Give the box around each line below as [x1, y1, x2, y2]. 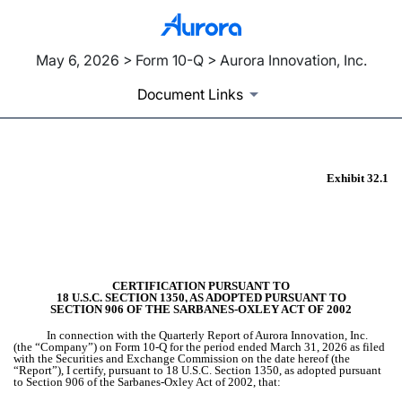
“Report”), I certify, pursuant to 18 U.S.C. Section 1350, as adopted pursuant [13, 363, 381, 378]
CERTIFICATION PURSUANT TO [112, 279, 290, 293]
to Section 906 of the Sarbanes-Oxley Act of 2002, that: [13, 375, 281, 389]
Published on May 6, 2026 [13, 214, 190, 232]
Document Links [137, 85, 243, 104]
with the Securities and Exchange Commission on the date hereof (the [13, 352, 350, 366]
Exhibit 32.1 [327, 171, 389, 186]
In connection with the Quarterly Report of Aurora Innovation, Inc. [47, 328, 368, 343]
